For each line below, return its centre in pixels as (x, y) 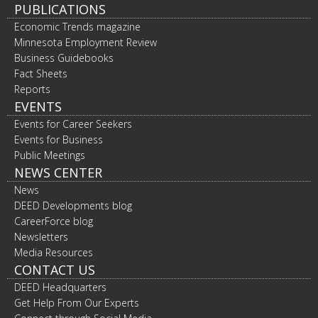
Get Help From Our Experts (77, 303)
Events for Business (59, 139)
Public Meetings (50, 155)
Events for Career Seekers (73, 124)
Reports (32, 89)
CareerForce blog (54, 221)
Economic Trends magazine (77, 27)
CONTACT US (55, 270)
